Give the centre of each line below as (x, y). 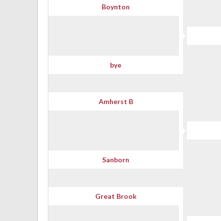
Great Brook (116, 196)
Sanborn (116, 160)
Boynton (116, 7)
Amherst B (116, 101)
